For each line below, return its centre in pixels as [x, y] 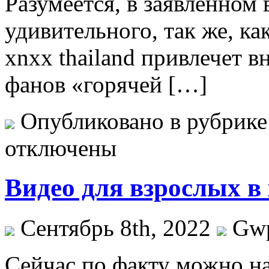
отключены [61, 148]
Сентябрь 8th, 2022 [116, 228]
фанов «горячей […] [106, 84]
